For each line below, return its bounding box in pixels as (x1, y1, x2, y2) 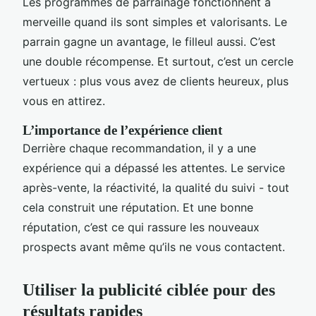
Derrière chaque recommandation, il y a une (23, 140, 256, 155)
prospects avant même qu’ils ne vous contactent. (23, 239, 285, 254)
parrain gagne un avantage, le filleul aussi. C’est (23, 34, 276, 49)
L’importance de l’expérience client (23, 122, 222, 138)
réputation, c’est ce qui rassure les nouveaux (23, 219, 260, 234)
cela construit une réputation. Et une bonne (23, 200, 253, 214)
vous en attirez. (23, 93, 105, 108)
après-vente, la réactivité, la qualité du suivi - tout (23, 180, 289, 195)
